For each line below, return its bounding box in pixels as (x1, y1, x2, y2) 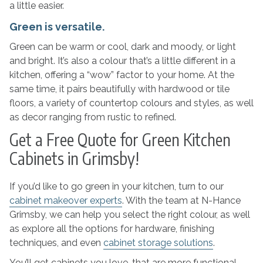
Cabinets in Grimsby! (9, 148, 139, 168)
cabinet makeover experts (9, 195, 122, 206)
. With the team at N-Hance (122, 195, 241, 206)
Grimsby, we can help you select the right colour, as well (9, 209, 250, 220)
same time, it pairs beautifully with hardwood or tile (9, 83, 230, 95)
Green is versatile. (9, 21, 104, 33)
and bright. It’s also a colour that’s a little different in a (9, 55, 235, 66)
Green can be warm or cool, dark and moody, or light (9, 41, 236, 52)
